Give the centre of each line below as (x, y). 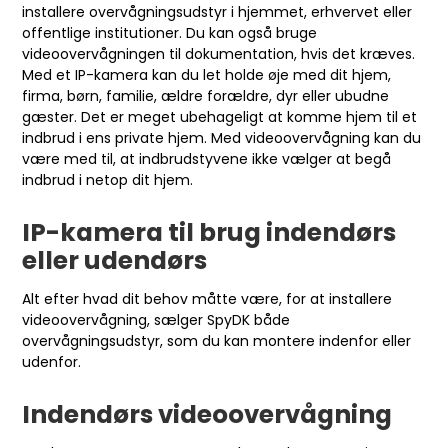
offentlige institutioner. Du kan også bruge (170, 32)
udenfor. (52, 361)
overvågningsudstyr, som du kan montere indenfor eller (217, 340)
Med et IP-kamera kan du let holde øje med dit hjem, (207, 74)
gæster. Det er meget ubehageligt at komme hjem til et (220, 116)
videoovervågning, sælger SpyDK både (156, 319)
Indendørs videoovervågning (207, 414)
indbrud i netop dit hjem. (108, 179)
